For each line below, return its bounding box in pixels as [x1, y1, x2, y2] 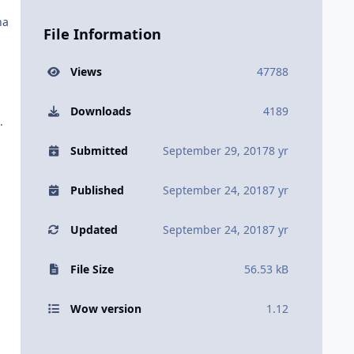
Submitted [70, 143, 128, 159]
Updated [70, 222, 118, 238]
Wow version [70, 301, 141, 317]
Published [70, 183, 124, 198]
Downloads [70, 104, 131, 119]
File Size [70, 262, 114, 277]
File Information [43, 24, 161, 44]
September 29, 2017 [163, 143, 269, 159]
